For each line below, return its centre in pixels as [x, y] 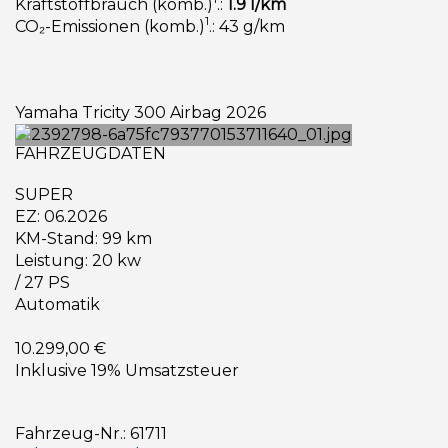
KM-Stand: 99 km [83, 238]
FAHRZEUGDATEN [90, 153]
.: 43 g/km [247, 26]
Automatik [57, 304]
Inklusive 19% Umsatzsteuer [127, 370]
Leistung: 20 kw [78, 260]
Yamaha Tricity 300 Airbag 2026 [140, 112]
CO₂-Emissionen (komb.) [110, 26]
